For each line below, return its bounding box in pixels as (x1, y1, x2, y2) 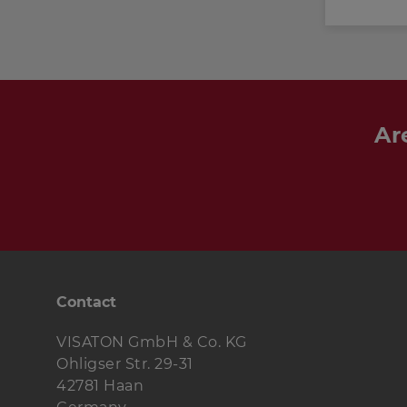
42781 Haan (56, 377, 144, 394)
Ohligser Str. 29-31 (56, 355, 194, 372)
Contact (56, 293, 116, 311)
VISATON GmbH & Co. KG (56, 333, 247, 351)
